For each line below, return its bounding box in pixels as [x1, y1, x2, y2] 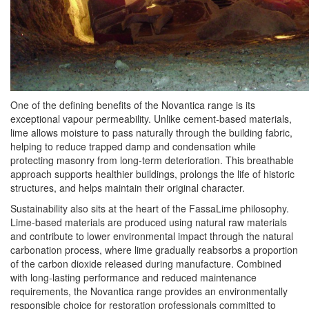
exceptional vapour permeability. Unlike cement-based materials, [10, 112, 292, 126]
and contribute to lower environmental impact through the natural [10, 229, 293, 243]
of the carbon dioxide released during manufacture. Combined [10, 257, 281, 270]
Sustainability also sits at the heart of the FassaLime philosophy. [10, 201, 289, 215]
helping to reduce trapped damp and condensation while [10, 139, 256, 153]
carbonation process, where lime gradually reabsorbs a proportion [10, 243, 298, 257]
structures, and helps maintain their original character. [10, 181, 245, 195]
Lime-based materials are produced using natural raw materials [10, 215, 287, 229]
